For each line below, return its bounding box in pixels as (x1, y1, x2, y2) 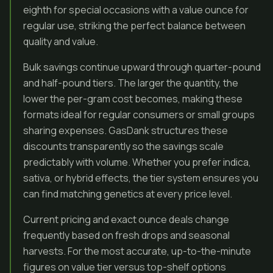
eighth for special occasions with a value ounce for (23, 3, 249, 16)
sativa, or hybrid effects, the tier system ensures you (23, 171, 258, 185)
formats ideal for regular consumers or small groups (23, 108, 255, 121)
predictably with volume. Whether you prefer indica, (23, 155, 251, 169)
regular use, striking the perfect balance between (23, 19, 246, 32)
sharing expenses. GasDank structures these (23, 124, 228, 137)
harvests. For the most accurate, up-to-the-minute (23, 244, 251, 258)
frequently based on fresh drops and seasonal (23, 229, 230, 242)
